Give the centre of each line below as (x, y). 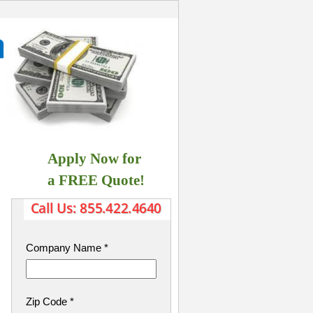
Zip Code (48, 302)
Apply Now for (95, 159)
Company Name (65, 248)
